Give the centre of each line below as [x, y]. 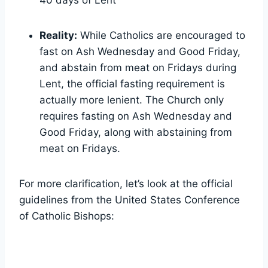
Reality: [58, 35]
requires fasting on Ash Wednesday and [136, 116]
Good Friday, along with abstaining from [136, 132]
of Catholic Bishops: [67, 216]
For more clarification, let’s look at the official [126, 183]
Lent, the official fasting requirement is [132, 83]
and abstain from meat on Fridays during [138, 67]
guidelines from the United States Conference [130, 200]
